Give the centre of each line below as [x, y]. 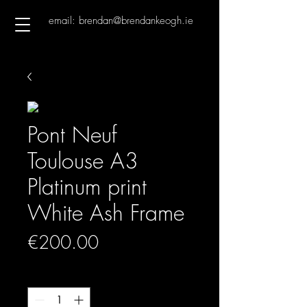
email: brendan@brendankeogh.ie [121, 21]
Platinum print [87, 187]
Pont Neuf [72, 135]
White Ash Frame [106, 213]
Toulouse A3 [83, 161]
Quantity [44, 276]
